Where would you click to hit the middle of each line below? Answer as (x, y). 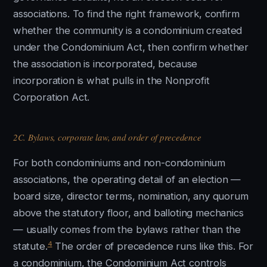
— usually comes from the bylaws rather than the (127, 229)
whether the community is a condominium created (128, 30)
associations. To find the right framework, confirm (126, 14)
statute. (30, 246)
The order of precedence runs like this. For (153, 246)
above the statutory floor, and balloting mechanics (128, 213)
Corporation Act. (52, 97)
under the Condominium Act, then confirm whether (131, 47)
